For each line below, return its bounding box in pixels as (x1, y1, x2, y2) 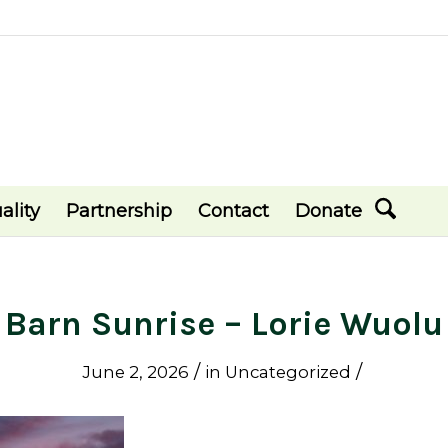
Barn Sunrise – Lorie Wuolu (5, 304, 443, 344)
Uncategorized (224, 362, 351, 382)
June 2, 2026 (81, 362, 189, 382)
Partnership (66, 200, 172, 222)
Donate (295, 200, 362, 222)
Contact (198, 200, 269, 222)
